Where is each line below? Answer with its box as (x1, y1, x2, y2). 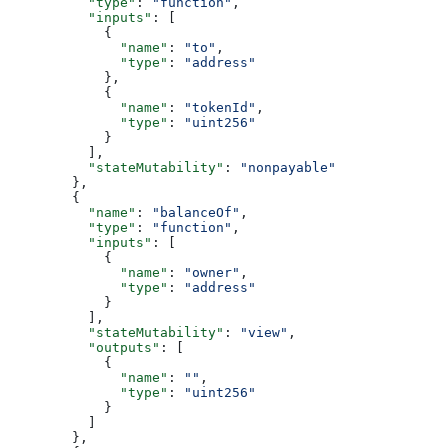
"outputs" (8, 340, 160, 356)
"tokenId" (184, 100, 256, 116)
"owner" (184, 265, 240, 281)
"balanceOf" (152, 205, 240, 221)
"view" (240, 325, 288, 341)
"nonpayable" (240, 160, 336, 176)
